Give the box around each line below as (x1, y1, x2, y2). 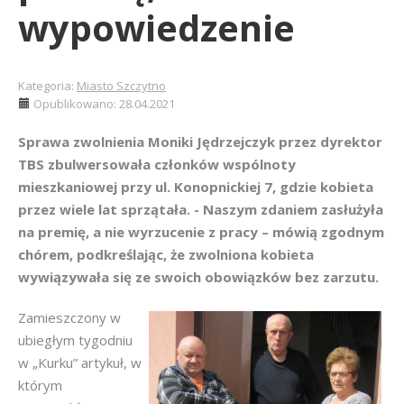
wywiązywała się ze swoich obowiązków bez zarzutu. (18, 268, 379, 286)
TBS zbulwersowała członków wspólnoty (18, 155, 296, 173)
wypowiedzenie (18, 3, 295, 52)
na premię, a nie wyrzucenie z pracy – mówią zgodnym (18, 223, 384, 241)
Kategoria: (18, 78, 77, 94)
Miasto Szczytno (77, 78, 166, 94)
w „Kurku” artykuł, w (18, 353, 142, 372)
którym (18, 376, 62, 394)
